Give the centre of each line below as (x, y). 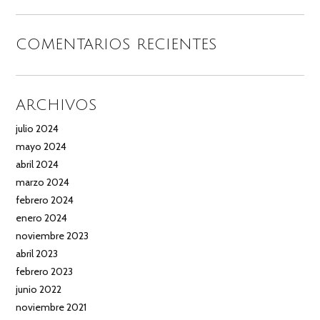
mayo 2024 (41, 146)
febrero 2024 (45, 200)
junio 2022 (39, 289)
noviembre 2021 (51, 307)
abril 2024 (37, 164)
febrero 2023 (45, 271)
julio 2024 (37, 129)
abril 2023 (37, 254)
